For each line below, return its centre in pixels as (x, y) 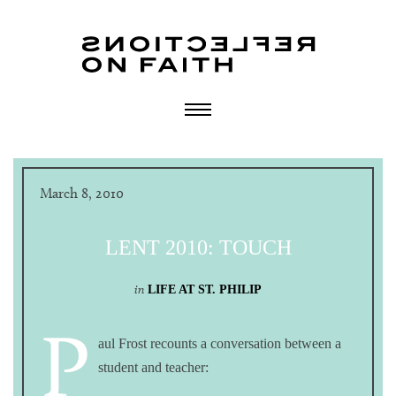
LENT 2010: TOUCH (198, 247)
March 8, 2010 (82, 193)
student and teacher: (153, 367)
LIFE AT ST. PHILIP (205, 289)
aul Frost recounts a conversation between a (220, 343)
